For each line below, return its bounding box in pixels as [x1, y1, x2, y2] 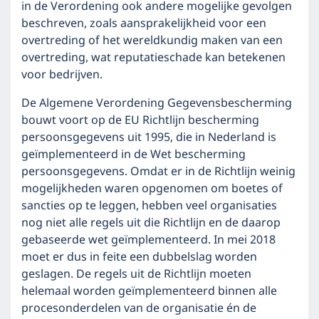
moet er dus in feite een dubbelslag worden [21, 248, 257, 266]
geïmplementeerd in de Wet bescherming [21, 145, 246, 164]
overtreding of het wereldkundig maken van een [21, 31, 283, 50]
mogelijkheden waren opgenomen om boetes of [21, 179, 283, 198]
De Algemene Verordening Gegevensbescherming [21, 94, 292, 113]
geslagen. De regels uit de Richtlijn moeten [21, 265, 251, 283]
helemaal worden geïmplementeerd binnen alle [21, 282, 277, 300]
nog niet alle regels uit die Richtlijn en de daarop [21, 214, 281, 232]
